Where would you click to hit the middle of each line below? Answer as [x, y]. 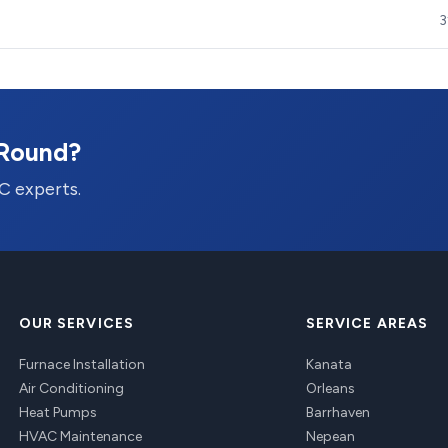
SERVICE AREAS [367, 323]
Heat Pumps [57, 412]
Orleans [330, 388]
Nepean [330, 436]
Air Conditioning [71, 388]
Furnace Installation [81, 364]
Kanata [328, 364]
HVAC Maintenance [80, 436]
